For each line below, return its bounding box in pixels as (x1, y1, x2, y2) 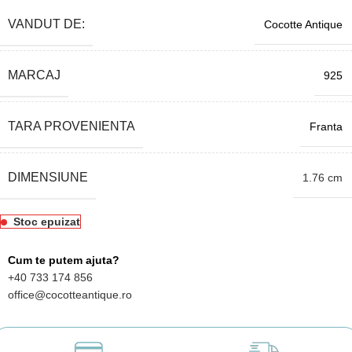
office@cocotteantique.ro (8, 288, 132, 301)
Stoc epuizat (13, 214, 80, 228)
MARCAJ (8, 68, 60, 82)
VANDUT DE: (8, 16, 85, 31)
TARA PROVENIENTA (8, 119, 135, 133)
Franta (310, 119, 343, 133)
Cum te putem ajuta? (8, 253, 119, 266)
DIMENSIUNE (8, 170, 88, 184)
